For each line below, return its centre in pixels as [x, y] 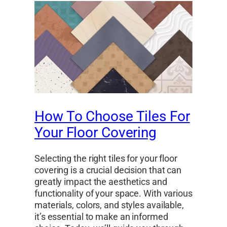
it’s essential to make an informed [101, 217]
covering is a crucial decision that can [108, 170]
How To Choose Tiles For [112, 117]
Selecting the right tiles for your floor [106, 158]
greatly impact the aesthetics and [101, 182]
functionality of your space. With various [113, 193]
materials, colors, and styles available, [109, 205]
